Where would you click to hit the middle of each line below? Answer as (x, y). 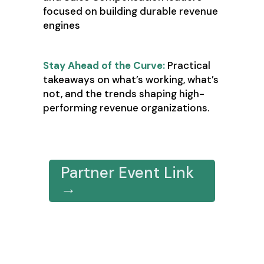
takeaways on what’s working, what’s (131, 80)
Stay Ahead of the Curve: (104, 66)
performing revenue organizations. (126, 108)
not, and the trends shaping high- (123, 94)
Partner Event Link (127, 173)
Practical (187, 66)
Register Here (111, 143)
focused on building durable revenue (130, 11)
